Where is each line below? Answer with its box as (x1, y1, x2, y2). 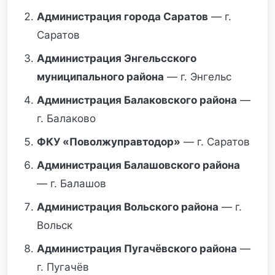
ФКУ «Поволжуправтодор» (37, 136, 180, 148)
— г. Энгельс (164, 71, 231, 83)
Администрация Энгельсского (37, 52, 196, 64)
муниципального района (37, 71, 164, 83)
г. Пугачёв (37, 261, 89, 273)
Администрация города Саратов (37, 10, 208, 23)
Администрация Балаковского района (37, 94, 237, 106)
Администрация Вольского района (37, 201, 219, 213)
